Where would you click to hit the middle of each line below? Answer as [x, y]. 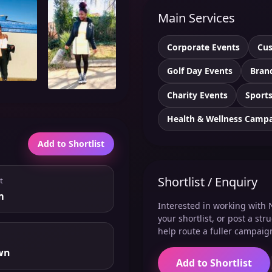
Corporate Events [203, 47]
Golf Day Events [199, 71]
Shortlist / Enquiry [208, 182]
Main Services [196, 18]
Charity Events [197, 95]
